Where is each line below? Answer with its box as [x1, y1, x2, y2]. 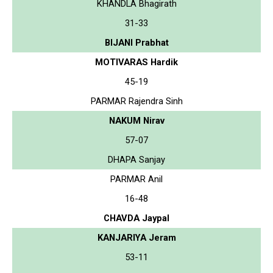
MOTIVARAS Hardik [95, 56, 178, 68]
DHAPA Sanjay [108, 154, 165, 165]
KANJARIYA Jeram [97, 232, 176, 243]
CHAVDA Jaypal [104, 212, 169, 224]
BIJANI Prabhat [104, 37, 169, 48]
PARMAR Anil [110, 173, 163, 185]
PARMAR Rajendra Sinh [90, 95, 183, 107]
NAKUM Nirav [108, 115, 165, 126]
